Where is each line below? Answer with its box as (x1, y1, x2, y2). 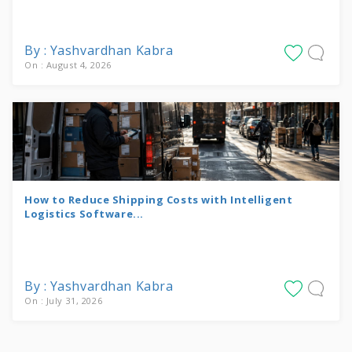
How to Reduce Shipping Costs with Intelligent (24, 192, 293, 207)
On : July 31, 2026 (24, 294, 103, 306)
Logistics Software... (24, 206, 144, 221)
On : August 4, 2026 (24, 58, 112, 71)
